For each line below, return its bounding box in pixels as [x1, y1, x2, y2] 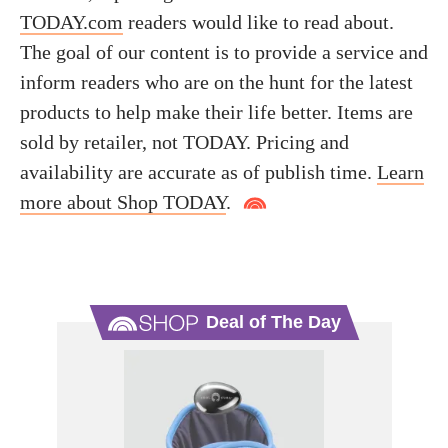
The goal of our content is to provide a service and [20, 41, 428, 63]
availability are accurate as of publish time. [20, 161, 377, 183]
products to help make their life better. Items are [20, 101, 413, 123]
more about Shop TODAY [20, 191, 226, 213]
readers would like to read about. [123, 11, 394, 33]
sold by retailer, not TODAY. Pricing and [20, 131, 349, 153]
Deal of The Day [205, 312, 341, 332]
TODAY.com [20, 11, 123, 33]
